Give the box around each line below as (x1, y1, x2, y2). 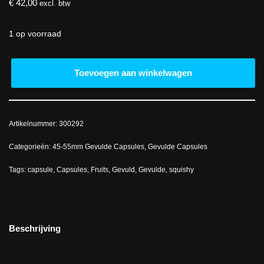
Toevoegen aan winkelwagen (74, 68, 192, 78)
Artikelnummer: (9, 120, 59, 128)
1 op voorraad (9, 29, 61, 39)
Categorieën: (9, 143, 52, 151)
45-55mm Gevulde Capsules (52, 143, 144, 151)
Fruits (91, 166, 108, 174)
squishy (169, 166, 194, 174)
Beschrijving (9, 223, 61, 233)
